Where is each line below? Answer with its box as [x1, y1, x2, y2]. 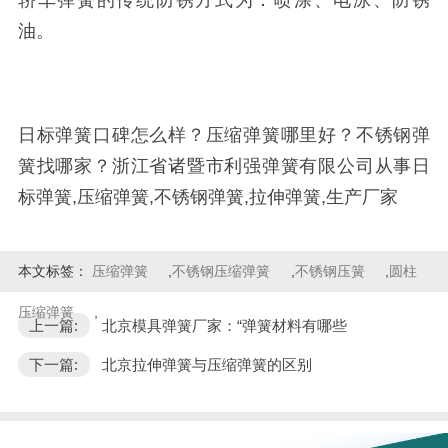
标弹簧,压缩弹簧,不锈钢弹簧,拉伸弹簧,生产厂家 [17, 187, 398, 208]
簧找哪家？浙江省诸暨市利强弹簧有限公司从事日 [17, 156, 431, 177]
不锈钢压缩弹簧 [172, 263, 271, 280]
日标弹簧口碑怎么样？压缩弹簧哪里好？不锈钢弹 [17, 125, 431, 146]
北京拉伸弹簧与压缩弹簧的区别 [101, 355, 312, 373]
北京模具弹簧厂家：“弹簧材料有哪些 [101, 316, 347, 334]
